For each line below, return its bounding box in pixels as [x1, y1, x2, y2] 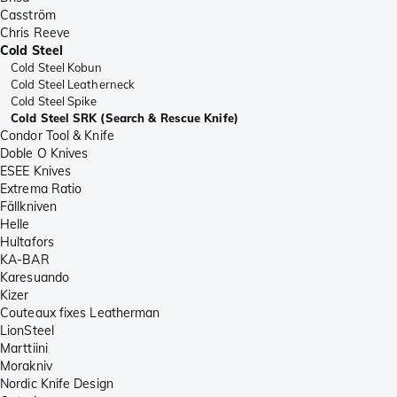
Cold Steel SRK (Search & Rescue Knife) [11, 111, 238, 126]
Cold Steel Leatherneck [11, 77, 136, 92]
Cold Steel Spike [11, 94, 97, 109]
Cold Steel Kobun [11, 60, 103, 75]
